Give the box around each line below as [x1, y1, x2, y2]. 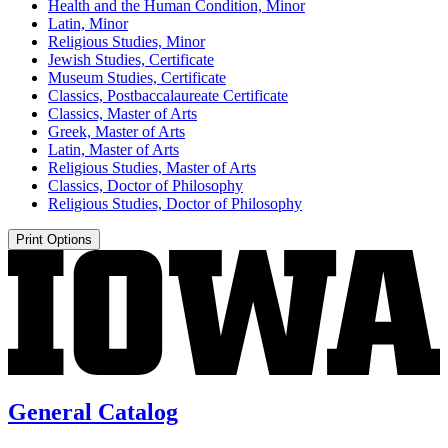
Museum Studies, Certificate [48, 68, 226, 86]
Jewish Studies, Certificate [48, 50, 214, 68]
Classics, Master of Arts [48, 104, 197, 122]
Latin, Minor [48, 14, 128, 32]
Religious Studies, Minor [48, 32, 205, 50]
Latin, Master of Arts [48, 140, 179, 158]
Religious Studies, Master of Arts [48, 158, 256, 176]
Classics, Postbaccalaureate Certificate [48, 86, 288, 104]
